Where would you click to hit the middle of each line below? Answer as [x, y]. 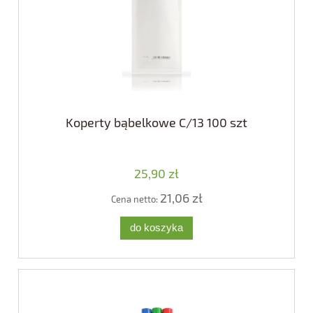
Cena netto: [135, 199]
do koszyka [156, 228]
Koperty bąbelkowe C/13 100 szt [156, 123]
